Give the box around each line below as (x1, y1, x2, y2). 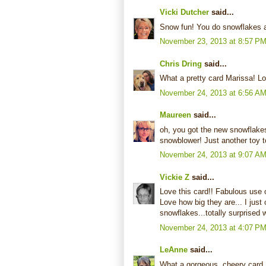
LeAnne (160, 245, 188, 255)
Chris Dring (160, 59, 202, 68)
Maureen (160, 110, 191, 120)
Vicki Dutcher (160, 8, 209, 17)
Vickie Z (160, 172, 189, 182)
